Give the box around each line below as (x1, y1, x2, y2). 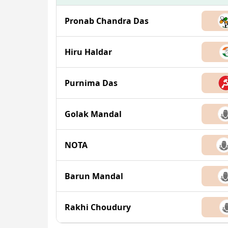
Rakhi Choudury (65, 202, 131, 213)
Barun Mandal (65, 170, 123, 182)
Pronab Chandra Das (65, 15, 149, 27)
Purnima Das (65, 77, 118, 89)
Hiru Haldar (65, 46, 112, 58)
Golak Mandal (65, 108, 122, 120)
